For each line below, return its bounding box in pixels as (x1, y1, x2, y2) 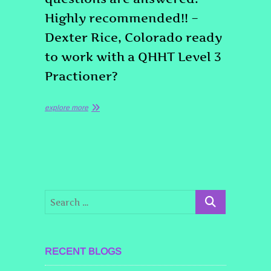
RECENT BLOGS (45, 246, 122, 256)
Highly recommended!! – (45, 11, 198, 25)
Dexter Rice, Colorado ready (45, 30, 222, 45)
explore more (45, 103, 88, 112)
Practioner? (45, 69, 118, 83)
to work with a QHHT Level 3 (45, 50, 221, 64)
